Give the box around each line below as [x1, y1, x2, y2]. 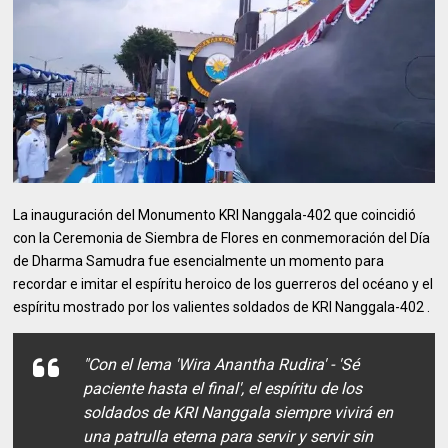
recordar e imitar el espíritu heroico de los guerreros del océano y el [13, 275, 434, 292]
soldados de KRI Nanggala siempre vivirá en [83, 402, 394, 422]
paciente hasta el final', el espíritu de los [83, 378, 363, 398]
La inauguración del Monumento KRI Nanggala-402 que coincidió [13, 206, 417, 223]
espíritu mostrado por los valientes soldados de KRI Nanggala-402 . [13, 298, 431, 315]
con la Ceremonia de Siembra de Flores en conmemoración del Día [13, 229, 431, 246]
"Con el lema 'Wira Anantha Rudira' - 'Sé [83, 354, 360, 374]
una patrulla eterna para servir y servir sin [83, 426, 374, 446]
